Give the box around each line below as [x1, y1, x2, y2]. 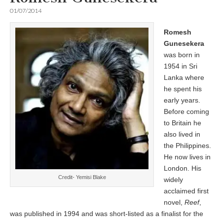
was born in [164, 51, 200, 59]
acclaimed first [164, 187, 209, 195]
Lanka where [164, 74, 204, 81]
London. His [164, 164, 201, 172]
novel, [164, 198, 184, 206]
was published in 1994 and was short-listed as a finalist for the [10, 210, 203, 218]
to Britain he [164, 119, 201, 127]
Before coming [164, 108, 209, 115]
